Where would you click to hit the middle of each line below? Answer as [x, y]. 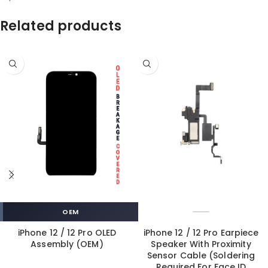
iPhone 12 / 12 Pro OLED [67, 233]
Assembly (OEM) [67, 244]
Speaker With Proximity [201, 244]
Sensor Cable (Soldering [201, 255]
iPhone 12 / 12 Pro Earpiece [201, 233]
